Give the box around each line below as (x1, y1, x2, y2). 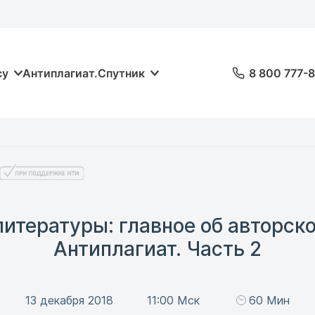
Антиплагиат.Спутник (22, 66, 145, 80)
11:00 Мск (146, 293, 200, 307)
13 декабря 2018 (25, 293, 113, 307)
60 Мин (249, 293, 290, 307)
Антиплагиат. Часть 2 (53, 237, 262, 261)
